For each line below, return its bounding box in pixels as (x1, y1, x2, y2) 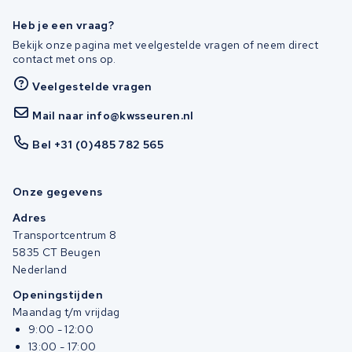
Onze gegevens (13, 184, 103, 199)
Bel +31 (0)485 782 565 (32, 137, 163, 152)
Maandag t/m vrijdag (13, 305, 120, 320)
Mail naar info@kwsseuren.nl (32, 108, 194, 123)
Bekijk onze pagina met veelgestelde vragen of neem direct (13, 37, 318, 52)
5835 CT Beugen (13, 244, 101, 259)
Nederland (13, 262, 68, 277)
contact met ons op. (13, 51, 116, 66)
